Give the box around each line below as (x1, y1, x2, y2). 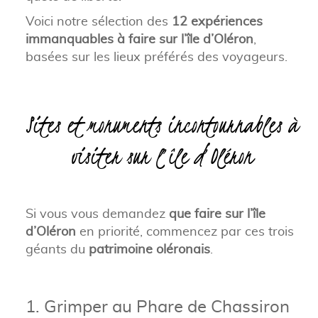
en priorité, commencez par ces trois (75, 222, 294, 239)
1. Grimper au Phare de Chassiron (25, 295, 290, 317)
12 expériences (171, 12, 263, 29)
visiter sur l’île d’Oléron (71, 141, 253, 179)
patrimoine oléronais (88, 240, 210, 257)
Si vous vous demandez (25, 204, 169, 221)
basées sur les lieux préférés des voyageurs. (25, 48, 287, 65)
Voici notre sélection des (25, 12, 172, 29)
